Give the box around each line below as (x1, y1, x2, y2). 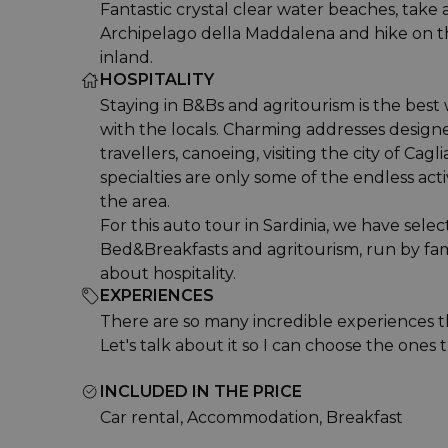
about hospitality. (100, 264, 236, 283)
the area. (100, 192, 170, 211)
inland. (100, 48, 153, 67)
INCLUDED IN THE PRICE (100, 382, 302, 401)
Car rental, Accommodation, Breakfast (100, 408, 403, 427)
